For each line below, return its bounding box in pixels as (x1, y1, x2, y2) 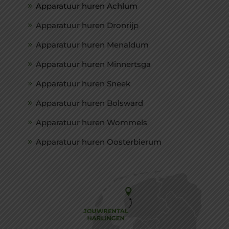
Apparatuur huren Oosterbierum (36, 136, 162, 147)
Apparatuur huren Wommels (36, 117, 148, 127)
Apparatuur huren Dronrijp (36, 20, 139, 30)
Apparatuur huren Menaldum (36, 39, 149, 50)
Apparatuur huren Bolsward (36, 98, 144, 108)
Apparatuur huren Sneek (36, 78, 131, 88)
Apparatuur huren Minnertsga (36, 59, 151, 69)
